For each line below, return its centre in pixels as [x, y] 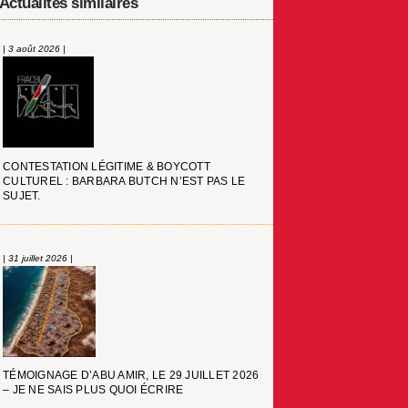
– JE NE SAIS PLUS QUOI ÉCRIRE [93, 390]
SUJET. [22, 195]
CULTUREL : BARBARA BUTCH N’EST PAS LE [124, 181]
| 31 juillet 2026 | [38, 258]
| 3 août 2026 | [35, 49]
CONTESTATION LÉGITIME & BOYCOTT [107, 166]
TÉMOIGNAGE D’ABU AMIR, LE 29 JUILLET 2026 [131, 376]
